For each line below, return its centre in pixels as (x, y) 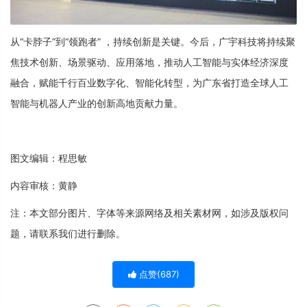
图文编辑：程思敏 (49, 158)
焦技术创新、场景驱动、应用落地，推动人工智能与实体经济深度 (149, 62)
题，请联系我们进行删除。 (68, 233)
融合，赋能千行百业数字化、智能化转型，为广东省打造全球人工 (149, 82)
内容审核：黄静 (44, 185)
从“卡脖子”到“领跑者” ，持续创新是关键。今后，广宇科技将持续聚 (153, 41)
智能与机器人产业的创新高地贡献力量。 (97, 103)
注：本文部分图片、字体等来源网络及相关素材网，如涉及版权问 (149, 212)
